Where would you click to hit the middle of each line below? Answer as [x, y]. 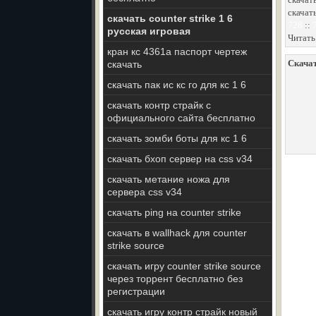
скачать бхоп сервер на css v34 [180, 159]
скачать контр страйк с [159, 105]
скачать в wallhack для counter [177, 233]
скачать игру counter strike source [184, 266]
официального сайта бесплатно [181, 118]
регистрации [136, 291]
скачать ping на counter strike [174, 212]
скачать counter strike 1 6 [170, 18]
